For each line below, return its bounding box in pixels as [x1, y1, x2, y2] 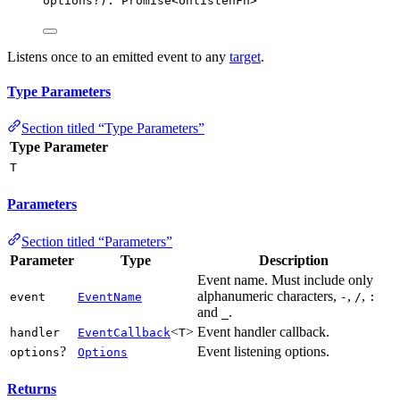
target [229, 48, 261, 64]
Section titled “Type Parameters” [21, 121, 204, 137]
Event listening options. [197, 343, 329, 359]
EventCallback [78, 325, 171, 339]
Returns [7, 380, 56, 396]
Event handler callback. [197, 323, 329, 339]
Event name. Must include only [197, 271, 373, 287]
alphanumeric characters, [197, 287, 340, 304]
